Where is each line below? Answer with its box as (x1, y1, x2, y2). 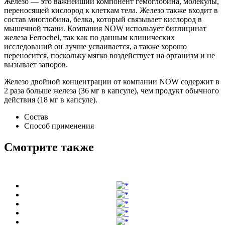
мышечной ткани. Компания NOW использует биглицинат (4, 24, 206, 33)
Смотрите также (4, 140, 94, 154)
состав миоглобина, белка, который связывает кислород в (4, 15, 202, 24)
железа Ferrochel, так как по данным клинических (4, 33, 175, 42)
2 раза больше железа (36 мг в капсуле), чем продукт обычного (4, 86, 219, 95)
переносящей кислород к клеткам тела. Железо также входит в (4, 6, 218, 15)
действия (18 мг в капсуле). (4, 95, 97, 104)
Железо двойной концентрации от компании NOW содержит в (4, 77, 219, 86)
